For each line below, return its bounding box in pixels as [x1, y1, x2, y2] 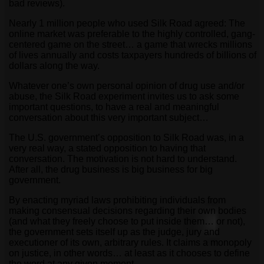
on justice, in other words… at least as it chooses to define [9, 248, 250, 259]
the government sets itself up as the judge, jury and [9, 227, 220, 237]
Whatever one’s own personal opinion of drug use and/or [9, 81, 245, 91]
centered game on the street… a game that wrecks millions [9, 39, 252, 50]
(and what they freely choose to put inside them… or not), [9, 216, 245, 227]
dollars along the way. [9, 61, 100, 71]
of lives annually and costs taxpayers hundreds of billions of [9, 50, 256, 61]
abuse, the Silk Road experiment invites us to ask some [9, 91, 239, 102]
